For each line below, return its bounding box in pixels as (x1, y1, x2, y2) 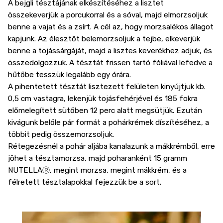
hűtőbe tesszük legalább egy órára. (8, 70, 131, 79)
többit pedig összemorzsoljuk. (8, 130, 114, 139)
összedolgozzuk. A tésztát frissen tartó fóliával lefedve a (8, 58, 213, 67)
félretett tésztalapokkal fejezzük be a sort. (8, 178, 161, 187)
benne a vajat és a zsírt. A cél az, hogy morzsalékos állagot (8, 22, 214, 31)
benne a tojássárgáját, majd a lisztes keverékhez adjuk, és (8, 46, 212, 55)
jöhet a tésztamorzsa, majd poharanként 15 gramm (8, 154, 187, 163)
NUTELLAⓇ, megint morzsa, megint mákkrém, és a (8, 166, 187, 175)
